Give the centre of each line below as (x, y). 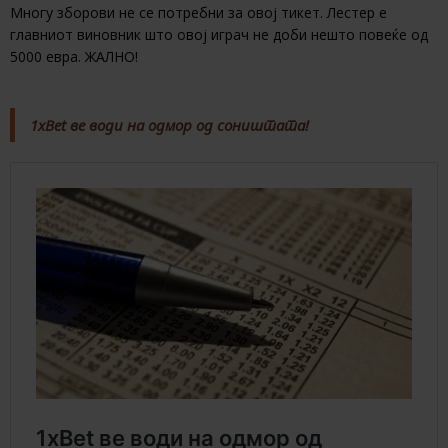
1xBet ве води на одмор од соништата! (169, 125)
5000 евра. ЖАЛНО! (74, 57)
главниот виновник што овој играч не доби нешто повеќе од (219, 35)
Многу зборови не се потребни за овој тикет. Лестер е (198, 13)
